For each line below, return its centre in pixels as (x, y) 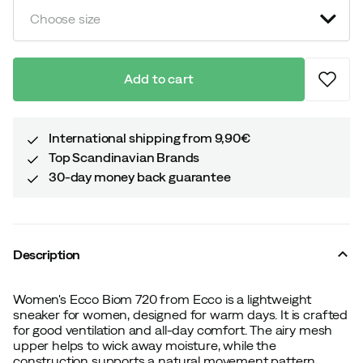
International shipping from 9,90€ (149, 137)
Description (47, 254)
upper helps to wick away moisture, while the (145, 345)
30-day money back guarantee (140, 176)
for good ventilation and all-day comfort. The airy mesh (173, 329)
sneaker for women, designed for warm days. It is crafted (181, 314)
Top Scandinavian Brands (124, 157)
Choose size (66, 19)
